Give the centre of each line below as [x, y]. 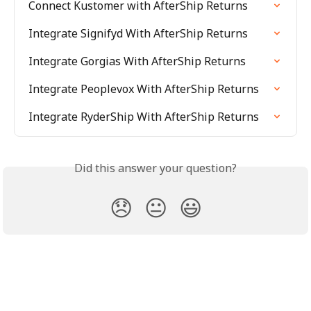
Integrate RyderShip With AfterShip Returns [144, 116]
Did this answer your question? [155, 168]
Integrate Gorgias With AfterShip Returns [137, 61]
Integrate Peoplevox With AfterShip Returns [144, 89]
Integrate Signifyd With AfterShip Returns [138, 33]
